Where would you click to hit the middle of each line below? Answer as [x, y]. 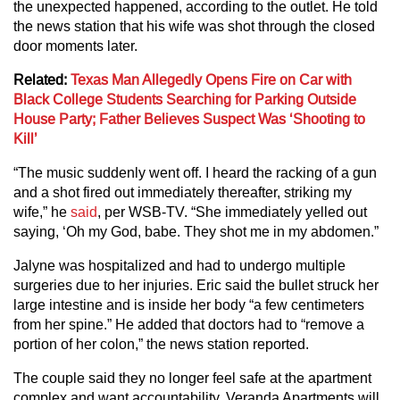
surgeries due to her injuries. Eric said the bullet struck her [196, 285]
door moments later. [77, 46]
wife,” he [40, 212]
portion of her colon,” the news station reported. [161, 344]
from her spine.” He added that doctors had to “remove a [189, 325]
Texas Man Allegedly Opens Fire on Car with [211, 80]
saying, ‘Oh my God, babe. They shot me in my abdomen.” [196, 232]
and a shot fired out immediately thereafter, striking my [183, 192]
